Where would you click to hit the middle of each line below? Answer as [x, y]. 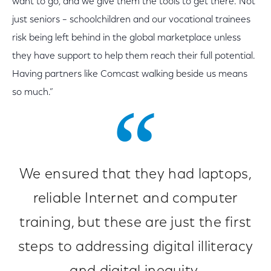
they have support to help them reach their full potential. [134, 57]
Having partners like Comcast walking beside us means [130, 75]
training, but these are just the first [135, 224]
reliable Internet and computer [135, 199]
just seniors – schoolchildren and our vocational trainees [131, 20]
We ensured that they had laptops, [135, 175]
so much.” [33, 93]
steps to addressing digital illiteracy [135, 248]
